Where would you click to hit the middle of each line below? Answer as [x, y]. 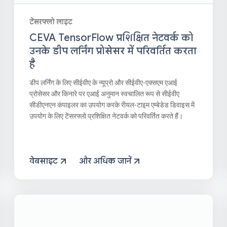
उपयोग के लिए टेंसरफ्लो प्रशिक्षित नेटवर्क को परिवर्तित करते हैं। [106, 116]
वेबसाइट [44, 161]
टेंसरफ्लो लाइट [51, 22]
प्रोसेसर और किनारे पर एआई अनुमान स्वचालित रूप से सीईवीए [105, 94]
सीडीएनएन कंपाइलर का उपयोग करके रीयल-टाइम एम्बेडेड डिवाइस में [112, 105]
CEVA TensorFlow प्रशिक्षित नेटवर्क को [112, 38]
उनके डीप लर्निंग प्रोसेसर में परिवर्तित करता [113, 51]
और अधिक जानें [105, 161]
